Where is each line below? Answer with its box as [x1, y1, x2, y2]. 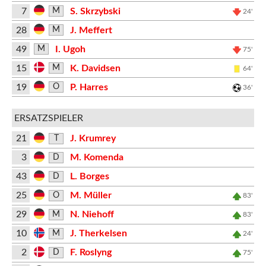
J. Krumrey [69, 134, 116, 143]
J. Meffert [69, 25, 112, 35]
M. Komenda [69, 153, 123, 162]
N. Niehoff [69, 210, 114, 219]
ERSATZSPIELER [14, 113, 83, 123]
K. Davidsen [69, 63, 121, 73]
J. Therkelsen [69, 229, 127, 238]
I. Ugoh [55, 44, 85, 54]
